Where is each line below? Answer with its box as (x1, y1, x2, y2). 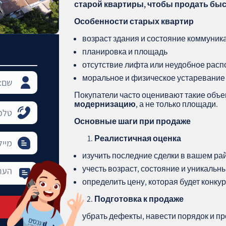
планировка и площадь (82, 46, 168, 57)
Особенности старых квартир (74, 16, 194, 27)
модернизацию (74, 98, 136, 109)
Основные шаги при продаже (74, 116, 191, 127)
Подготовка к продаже (94, 193, 184, 204)
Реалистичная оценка (94, 133, 182, 144)
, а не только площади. (136, 98, 218, 109)
